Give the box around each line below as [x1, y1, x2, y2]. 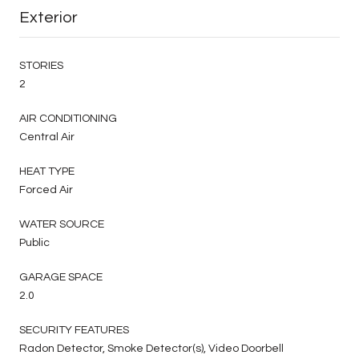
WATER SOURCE [19, 218, 104, 230]
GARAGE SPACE [19, 271, 103, 283]
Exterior [19, 9, 78, 26]
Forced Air [19, 184, 73, 196]
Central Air [19, 131, 75, 143]
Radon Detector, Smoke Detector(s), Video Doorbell [19, 342, 284, 354]
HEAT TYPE [19, 165, 75, 177]
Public [19, 236, 50, 248]
